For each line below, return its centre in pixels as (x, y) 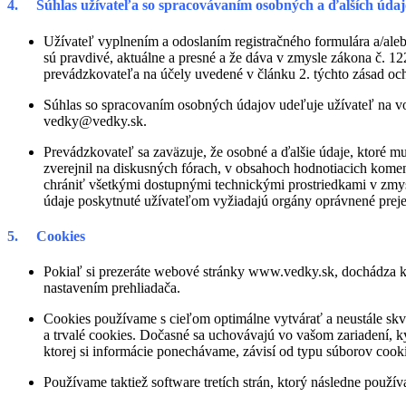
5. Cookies (46, 236)
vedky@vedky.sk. (95, 121)
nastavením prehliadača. (112, 288)
